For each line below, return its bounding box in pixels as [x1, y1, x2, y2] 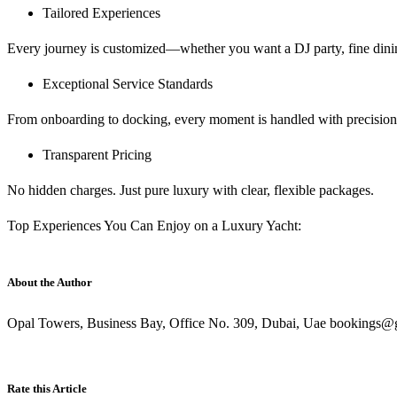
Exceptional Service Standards [43, 76, 213, 92]
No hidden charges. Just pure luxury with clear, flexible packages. [7, 183, 374, 198]
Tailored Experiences [43, 5, 160, 21]
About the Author [7, 276, 92, 290]
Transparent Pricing [43, 147, 152, 163]
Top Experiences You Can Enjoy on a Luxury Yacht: [7, 218, 301, 234]
